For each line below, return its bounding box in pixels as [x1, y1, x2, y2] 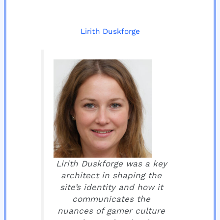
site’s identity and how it [59, 182, 163, 192]
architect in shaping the [61, 170, 162, 181]
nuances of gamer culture [57, 206, 165, 216]
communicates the [72, 194, 150, 204]
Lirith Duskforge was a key [55, 159, 167, 169]
